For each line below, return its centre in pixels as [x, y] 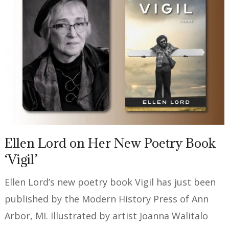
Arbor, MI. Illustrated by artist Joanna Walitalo [107, 215]
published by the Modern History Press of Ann [107, 199]
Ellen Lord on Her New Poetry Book [110, 143]
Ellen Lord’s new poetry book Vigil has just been [110, 182]
